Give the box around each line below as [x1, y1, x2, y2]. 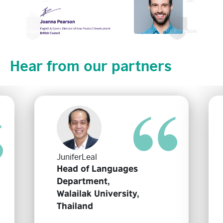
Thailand [57, 200, 93, 211]
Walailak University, [57, 188, 139, 199]
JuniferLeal [57, 150, 97, 162]
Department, [57, 175, 110, 186]
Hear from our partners [10, 53, 172, 75]
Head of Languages [57, 163, 138, 174]
